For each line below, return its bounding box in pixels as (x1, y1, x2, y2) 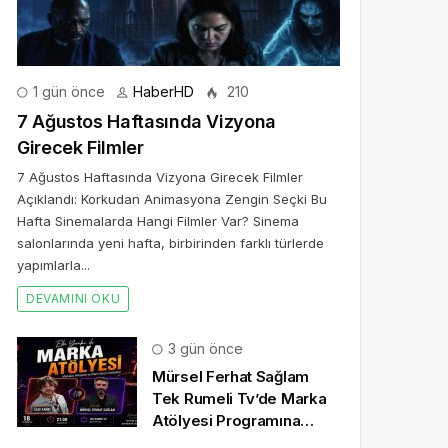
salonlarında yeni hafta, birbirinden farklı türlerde (17, 235, 324, 251)
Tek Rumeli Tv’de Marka (152, 389, 327, 408)
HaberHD (133, 83, 194, 100)
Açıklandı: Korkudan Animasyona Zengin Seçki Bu (17, 191, 327, 207)
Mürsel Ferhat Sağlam (152, 367, 309, 386)
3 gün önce (164, 340, 243, 357)
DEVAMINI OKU (26, 291, 121, 306)
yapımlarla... (17, 257, 90, 273)
